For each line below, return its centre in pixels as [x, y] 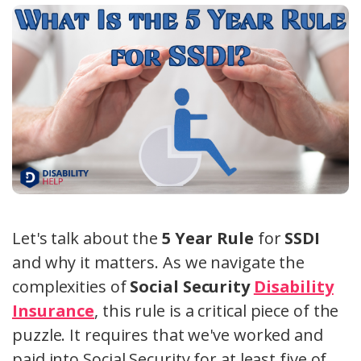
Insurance [54, 311]
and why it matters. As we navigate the [159, 263]
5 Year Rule [207, 239]
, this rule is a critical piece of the [217, 311]
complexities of [71, 287]
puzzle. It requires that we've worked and [168, 335]
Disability [293, 287]
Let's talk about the [87, 239]
